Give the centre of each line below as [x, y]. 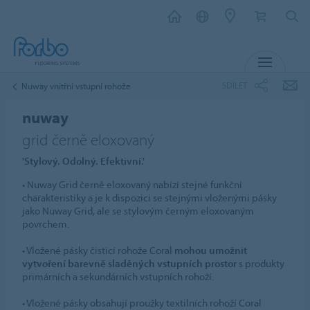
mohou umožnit [211, 250]
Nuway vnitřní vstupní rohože [76, 85]
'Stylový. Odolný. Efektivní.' [84, 161]
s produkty [261, 263]
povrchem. [46, 224]
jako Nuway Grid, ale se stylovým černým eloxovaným [138, 211]
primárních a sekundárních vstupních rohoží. [118, 276]
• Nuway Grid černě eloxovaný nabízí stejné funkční [133, 184]
